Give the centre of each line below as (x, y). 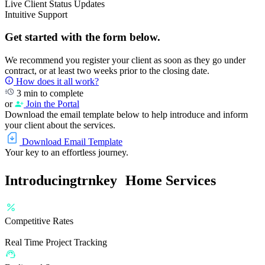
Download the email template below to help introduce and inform (126, 115)
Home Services (167, 181)
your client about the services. (60, 125)
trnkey (97, 181)
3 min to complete (49, 93)
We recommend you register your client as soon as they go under (125, 60)
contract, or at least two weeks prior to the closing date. (107, 71)
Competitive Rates (39, 221)
